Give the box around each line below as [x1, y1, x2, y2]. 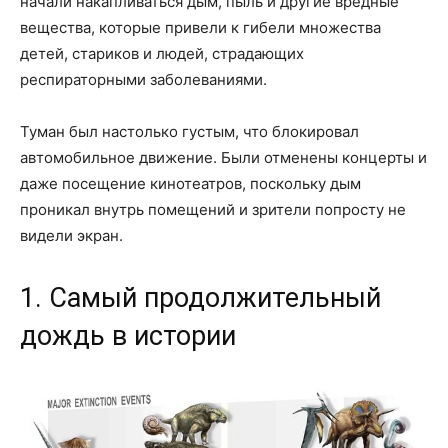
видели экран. [20, 226, 123, 246]
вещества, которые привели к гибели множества [20, 18, 381, 38]
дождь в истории [20, 320, 236, 353]
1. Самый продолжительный [20, 282, 381, 315]
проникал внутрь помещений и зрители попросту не [20, 200, 406, 220]
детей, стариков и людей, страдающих [20, 44, 304, 64]
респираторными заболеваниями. [20, 70, 267, 90]
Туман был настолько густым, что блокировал [20, 122, 359, 142]
